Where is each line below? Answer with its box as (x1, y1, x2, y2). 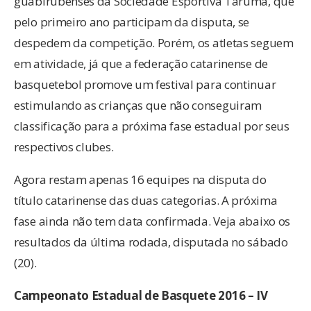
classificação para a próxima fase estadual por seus (14, 118, 289, 135)
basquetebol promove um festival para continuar (14, 76, 276, 93)
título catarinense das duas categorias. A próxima (14, 192, 278, 209)
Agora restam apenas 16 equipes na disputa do (14, 171, 267, 188)
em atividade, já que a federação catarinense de (14, 56, 268, 72)
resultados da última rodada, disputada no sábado (14, 234, 288, 251)
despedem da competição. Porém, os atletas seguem (14, 35, 294, 51)
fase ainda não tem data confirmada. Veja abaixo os (14, 213, 291, 230)
